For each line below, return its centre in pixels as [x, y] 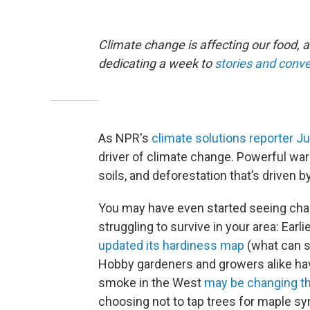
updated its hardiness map [171, 245]
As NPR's [125, 138]
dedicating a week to [156, 63]
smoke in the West [151, 283]
